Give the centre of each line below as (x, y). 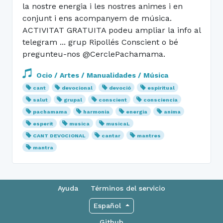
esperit (43, 123)
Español (108, 205)
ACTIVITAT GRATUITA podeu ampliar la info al (111, 30)
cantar (111, 135)
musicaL (118, 123)
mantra (43, 147)
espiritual (161, 88)
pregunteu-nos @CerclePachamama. (94, 54)
